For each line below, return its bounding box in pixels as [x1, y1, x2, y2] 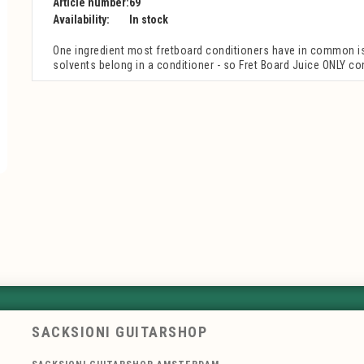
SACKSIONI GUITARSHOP [32, 323, 207, 341]
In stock [129, 13, 168, 26]
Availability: [53, 13, 110, 26]
